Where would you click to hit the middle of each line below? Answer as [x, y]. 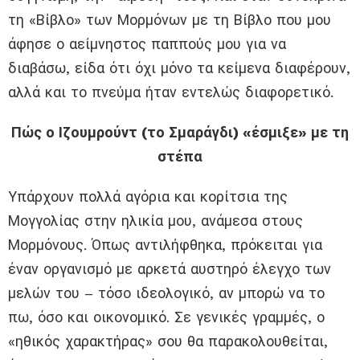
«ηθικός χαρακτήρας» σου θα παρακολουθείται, [168, 342]
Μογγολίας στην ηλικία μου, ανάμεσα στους [155, 221]
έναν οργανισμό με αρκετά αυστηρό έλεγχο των [170, 269]
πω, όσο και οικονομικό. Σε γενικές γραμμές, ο [166, 317]
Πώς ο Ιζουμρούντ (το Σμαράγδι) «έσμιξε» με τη [180, 133]
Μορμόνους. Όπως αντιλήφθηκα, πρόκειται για [165, 245]
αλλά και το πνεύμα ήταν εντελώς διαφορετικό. [171, 92]
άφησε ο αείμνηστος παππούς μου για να [147, 44]
